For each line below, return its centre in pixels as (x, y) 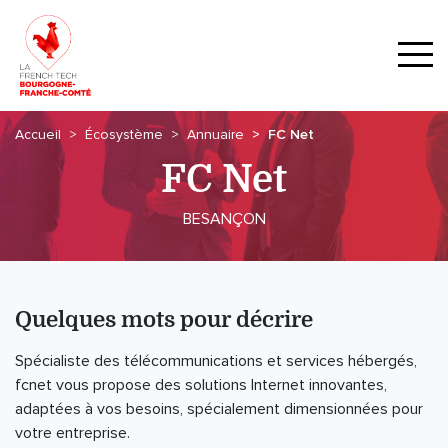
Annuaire (215, 134)
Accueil (38, 134)
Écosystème (124, 134)
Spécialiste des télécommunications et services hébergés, (216, 361)
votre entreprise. (72, 433)
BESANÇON (224, 219)
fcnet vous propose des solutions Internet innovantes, (201, 385)
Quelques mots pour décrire (164, 319)
